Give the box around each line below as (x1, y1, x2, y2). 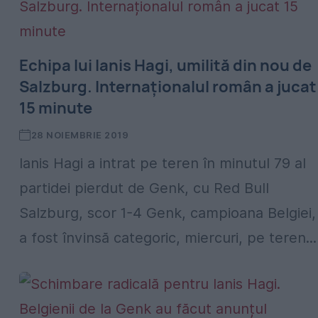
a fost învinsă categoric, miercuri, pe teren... (19, 229, 317, 246)
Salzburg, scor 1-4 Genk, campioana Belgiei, (19, 204, 316, 221)
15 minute (19, 97, 92, 119)
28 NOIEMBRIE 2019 (31, 129, 129, 141)
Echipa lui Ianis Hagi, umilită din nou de (19, 55, 312, 76)
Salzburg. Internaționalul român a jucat (19, 76, 317, 97)
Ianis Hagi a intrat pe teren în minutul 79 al (19, 155, 306, 172)
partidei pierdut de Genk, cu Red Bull (19, 180, 269, 197)
